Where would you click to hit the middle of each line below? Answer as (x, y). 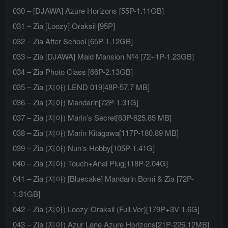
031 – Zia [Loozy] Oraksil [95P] (64, 26)
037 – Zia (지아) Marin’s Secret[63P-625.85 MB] (92, 118)
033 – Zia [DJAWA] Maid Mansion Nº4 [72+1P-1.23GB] (103, 56)
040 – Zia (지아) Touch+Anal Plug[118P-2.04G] (90, 163)
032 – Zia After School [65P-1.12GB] (73, 41)
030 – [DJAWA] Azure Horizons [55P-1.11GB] (88, 11)
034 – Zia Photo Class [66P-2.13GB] (73, 72)
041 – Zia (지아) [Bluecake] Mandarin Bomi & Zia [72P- (103, 179)
